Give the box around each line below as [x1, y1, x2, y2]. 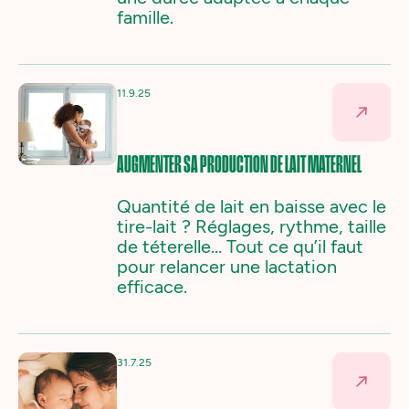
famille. [117, 6, 173, 28]
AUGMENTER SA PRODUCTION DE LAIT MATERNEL [117, 153, 363, 179]
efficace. [117, 276, 187, 298]
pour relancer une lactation [117, 256, 337, 278]
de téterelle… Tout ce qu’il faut [117, 236, 363, 257]
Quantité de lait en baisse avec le [117, 195, 386, 217]
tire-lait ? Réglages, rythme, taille [117, 215, 386, 237]
